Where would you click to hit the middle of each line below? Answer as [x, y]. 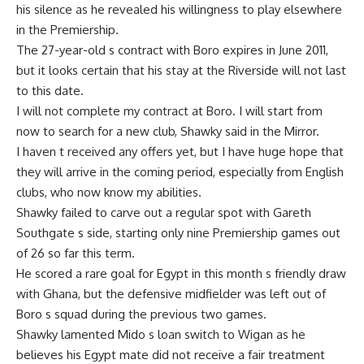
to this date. [50, 91]
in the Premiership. [67, 30]
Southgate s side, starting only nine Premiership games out [178, 233]
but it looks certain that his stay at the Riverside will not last [181, 70]
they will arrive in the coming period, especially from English [180, 172]
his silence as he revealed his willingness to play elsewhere [179, 9]
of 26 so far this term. [76, 253]
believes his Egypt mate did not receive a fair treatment [171, 355]
